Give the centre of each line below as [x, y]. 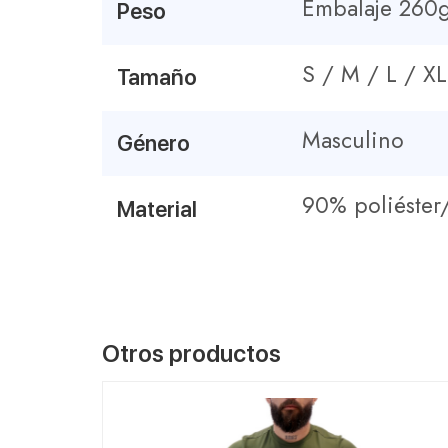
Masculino [353, 140]
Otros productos [191, 354]
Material [157, 208]
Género [153, 142]
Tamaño [157, 76]
